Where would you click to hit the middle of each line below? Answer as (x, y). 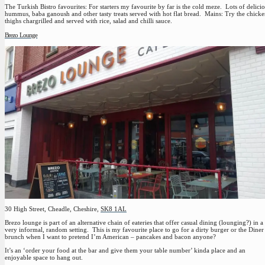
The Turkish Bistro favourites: (46, 7)
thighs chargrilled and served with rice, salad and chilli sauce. (88, 21)
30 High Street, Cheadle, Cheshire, (53, 209)
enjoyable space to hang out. (44, 258)
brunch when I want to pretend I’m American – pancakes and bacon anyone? (110, 237)
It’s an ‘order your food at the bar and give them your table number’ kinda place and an (125, 251)
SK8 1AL (114, 209)
